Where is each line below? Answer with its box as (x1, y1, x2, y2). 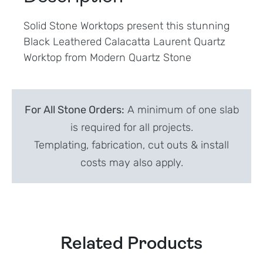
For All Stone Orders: (24, 103, 124, 116)
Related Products (60, 235, 203, 254)
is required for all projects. (70, 120, 193, 134)
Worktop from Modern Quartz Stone (23, 50, 191, 64)
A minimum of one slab (124, 103, 239, 116)
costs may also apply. (80, 156, 183, 169)
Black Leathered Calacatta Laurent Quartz (23, 35, 225, 48)
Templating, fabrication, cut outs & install (34, 138, 229, 151)
